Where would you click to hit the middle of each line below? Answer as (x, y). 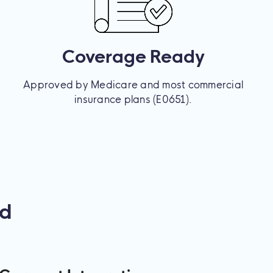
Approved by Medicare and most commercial (133, 85)
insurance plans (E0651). (133, 99)
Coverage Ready (133, 56)
